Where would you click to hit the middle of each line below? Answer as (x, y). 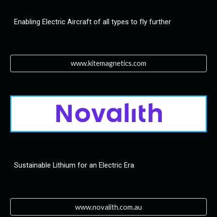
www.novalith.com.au (108, 207)
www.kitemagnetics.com (108, 63)
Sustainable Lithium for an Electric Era (74, 165)
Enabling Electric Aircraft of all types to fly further (93, 22)
